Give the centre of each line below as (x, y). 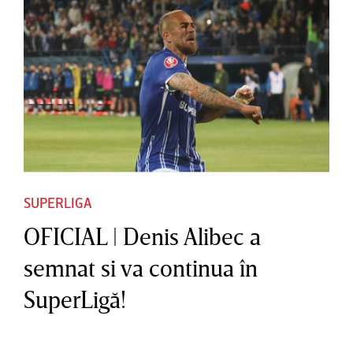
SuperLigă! (74, 299)
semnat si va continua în (140, 268)
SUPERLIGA (57, 202)
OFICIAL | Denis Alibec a (142, 236)
